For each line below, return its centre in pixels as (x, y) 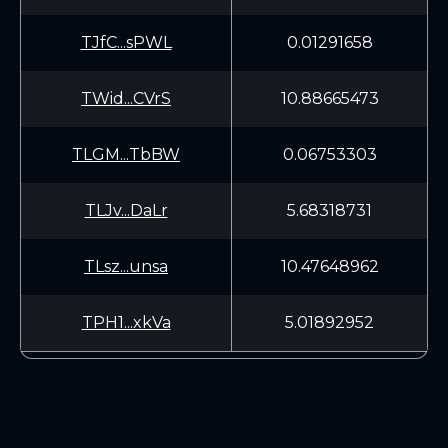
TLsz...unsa (126, 266)
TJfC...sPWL (126, 42)
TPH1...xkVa (126, 322)
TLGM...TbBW (126, 154)
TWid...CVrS (126, 98)
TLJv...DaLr (126, 210)
